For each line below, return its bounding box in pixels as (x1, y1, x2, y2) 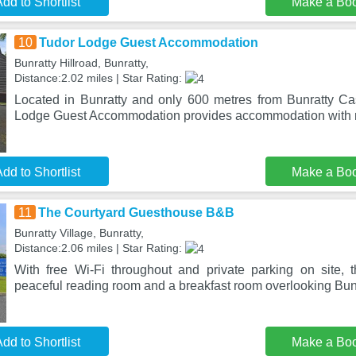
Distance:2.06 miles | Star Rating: (14, 242, 185, 254)
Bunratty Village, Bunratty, (14, 226, 144, 239)
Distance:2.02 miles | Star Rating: (14, 72, 185, 84)
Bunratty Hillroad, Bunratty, (14, 56, 149, 69)
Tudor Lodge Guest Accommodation (38, 36, 258, 49)
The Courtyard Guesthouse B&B (37, 206, 234, 219)
